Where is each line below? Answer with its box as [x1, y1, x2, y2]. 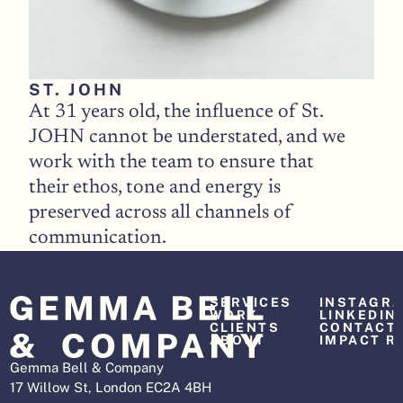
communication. [29, 228, 171, 248]
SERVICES [209, 295, 292, 309]
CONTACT [318, 320, 398, 335]
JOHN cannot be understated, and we [29, 128, 346, 148]
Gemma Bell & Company [10, 360, 165, 375]
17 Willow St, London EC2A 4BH [10, 380, 212, 395]
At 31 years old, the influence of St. [29, 103, 324, 122]
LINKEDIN [318, 308, 398, 322]
